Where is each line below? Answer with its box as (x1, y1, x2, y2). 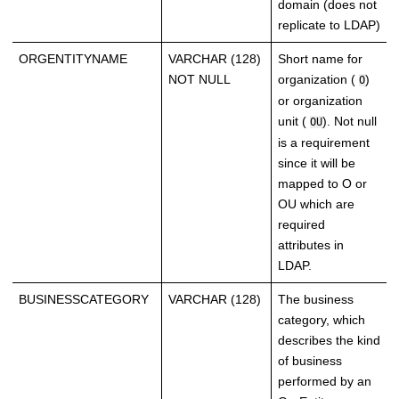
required (278, 217, 325, 232)
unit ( (278, 114, 310, 129)
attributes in (278, 238, 344, 253)
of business (278, 354, 342, 369)
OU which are (278, 197, 354, 212)
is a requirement (278, 135, 370, 151)
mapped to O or (278, 176, 367, 191)
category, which (278, 313, 365, 328)
